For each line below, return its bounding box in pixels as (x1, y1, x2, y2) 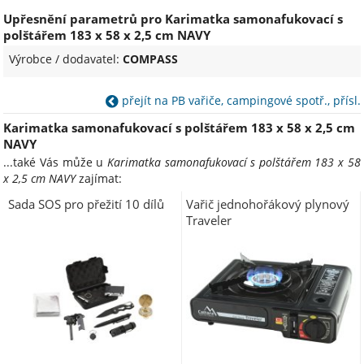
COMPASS (123, 50, 179, 67)
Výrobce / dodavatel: (9, 50, 123, 67)
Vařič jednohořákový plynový (186, 195, 350, 212)
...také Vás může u (3, 154, 107, 171)
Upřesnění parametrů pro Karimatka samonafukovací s (3, 10, 344, 27)
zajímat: (76, 171, 123, 187)
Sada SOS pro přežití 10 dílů (7, 195, 164, 212)
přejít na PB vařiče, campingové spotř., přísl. (118, 92, 361, 108)
